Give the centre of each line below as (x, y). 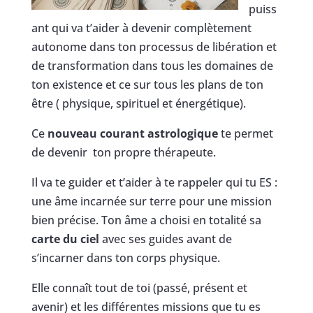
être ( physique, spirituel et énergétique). (138, 103)
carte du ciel (65, 239)
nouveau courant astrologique (132, 133)
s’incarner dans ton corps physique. (125, 257)
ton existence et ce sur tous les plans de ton (147, 84)
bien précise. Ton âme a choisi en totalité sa (146, 220)
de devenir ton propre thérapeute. (123, 152)
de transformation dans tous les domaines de (152, 65)
